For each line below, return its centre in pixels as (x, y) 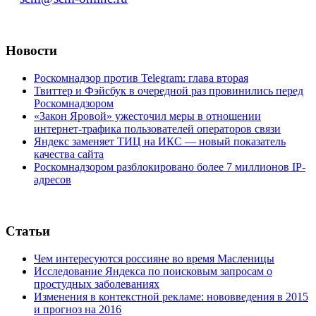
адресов (53, 180)
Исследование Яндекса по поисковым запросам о (153, 271)
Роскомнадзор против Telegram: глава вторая (141, 78)
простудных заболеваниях (97, 284)
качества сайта (69, 154)
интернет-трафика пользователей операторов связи (157, 129)
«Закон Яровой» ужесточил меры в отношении (147, 116)
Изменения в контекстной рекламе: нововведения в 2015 (171, 296)
